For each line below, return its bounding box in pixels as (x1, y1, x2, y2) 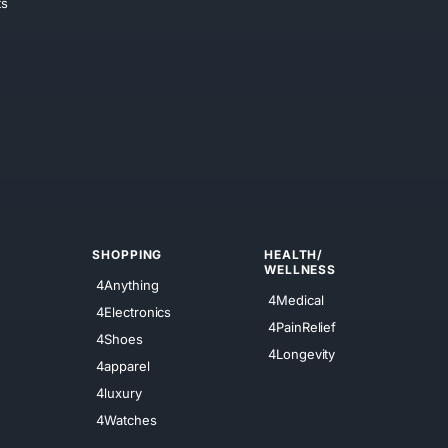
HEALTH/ (264, 247, 324, 263)
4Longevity (268, 345, 336, 362)
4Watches (96, 411, 157, 428)
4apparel (96, 357, 150, 374)
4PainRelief (268, 318, 337, 335)
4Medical (268, 291, 324, 308)
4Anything (96, 276, 159, 293)
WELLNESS (264, 262, 336, 278)
